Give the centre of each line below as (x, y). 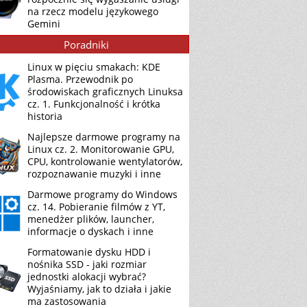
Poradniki (86, 45)
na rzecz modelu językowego (93, 11)
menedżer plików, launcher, (91, 219)
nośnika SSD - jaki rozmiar (87, 264)
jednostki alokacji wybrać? (87, 277)
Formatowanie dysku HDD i (89, 252)
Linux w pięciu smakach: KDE (94, 67)
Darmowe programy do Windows (102, 194)
